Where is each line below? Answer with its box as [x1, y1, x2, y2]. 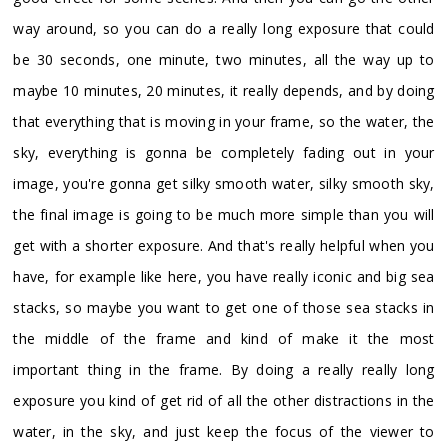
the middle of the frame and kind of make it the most [13, 328, 435, 348]
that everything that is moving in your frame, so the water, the [13, 111, 435, 131]
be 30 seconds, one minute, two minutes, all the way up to [13, 49, 435, 69]
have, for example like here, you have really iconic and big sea [13, 266, 435, 286]
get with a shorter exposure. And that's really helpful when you [13, 235, 435, 255]
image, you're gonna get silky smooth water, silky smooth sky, [13, 173, 435, 193]
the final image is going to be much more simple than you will [13, 204, 435, 224]
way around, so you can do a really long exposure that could [13, 18, 435, 38]
